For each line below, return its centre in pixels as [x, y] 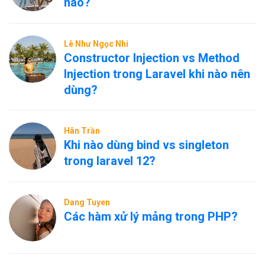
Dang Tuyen [87, 202]
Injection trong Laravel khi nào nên [157, 74]
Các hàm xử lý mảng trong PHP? [151, 216]
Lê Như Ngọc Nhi [96, 44]
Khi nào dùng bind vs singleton [146, 145]
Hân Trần [82, 131]
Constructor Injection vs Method [152, 58]
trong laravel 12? [110, 161]
